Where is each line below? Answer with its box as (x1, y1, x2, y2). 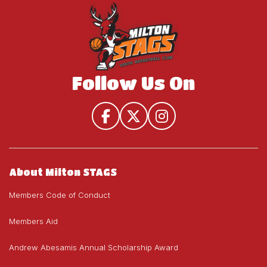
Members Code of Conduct (9, 190, 110, 200)
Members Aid (9, 216, 58, 226)
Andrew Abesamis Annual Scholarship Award (9, 243, 178, 253)
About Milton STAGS (9, 166, 117, 178)
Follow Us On (72, 73, 195, 94)
